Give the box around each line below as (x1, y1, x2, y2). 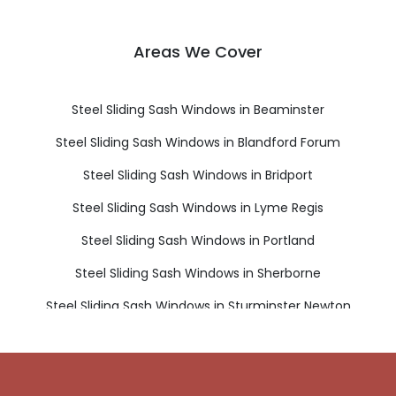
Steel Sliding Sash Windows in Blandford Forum (56, 133, 340, 151)
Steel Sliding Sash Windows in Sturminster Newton (45, 296, 351, 315)
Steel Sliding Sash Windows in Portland (81, 231, 315, 249)
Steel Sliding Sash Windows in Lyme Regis (72, 198, 324, 217)
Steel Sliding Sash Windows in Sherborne (75, 263, 321, 282)
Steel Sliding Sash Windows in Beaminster (72, 100, 324, 118)
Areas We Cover (133, 40, 263, 63)
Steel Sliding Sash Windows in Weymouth (72, 329, 324, 347)
